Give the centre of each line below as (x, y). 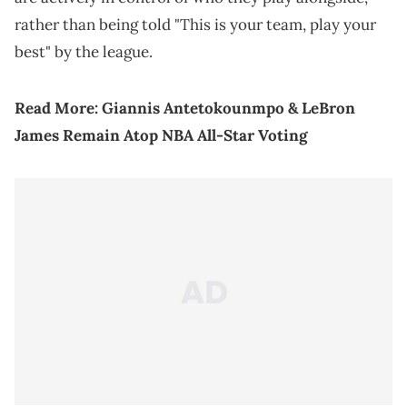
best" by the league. (84, 52)
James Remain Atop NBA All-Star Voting (161, 136)
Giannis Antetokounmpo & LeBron (228, 109)
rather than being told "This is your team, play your (195, 25)
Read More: (58, 109)
